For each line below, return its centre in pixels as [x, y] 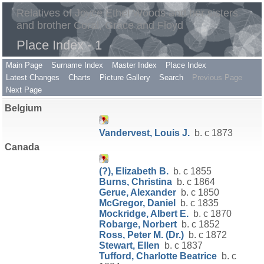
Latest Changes [33, 77]
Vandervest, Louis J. [144, 133]
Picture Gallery [125, 77]
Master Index [134, 65]
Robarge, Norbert [138, 225]
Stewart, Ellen [129, 246]
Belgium [23, 108]
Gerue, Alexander [138, 193]
